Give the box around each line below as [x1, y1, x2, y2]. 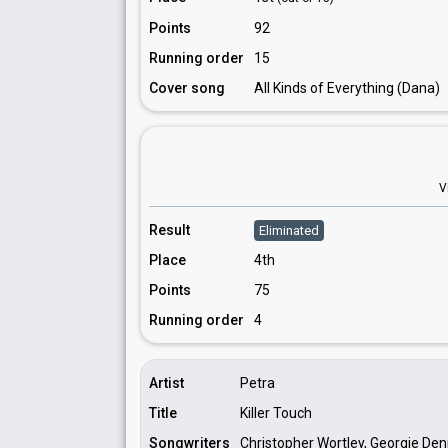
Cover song [149, 80, 225, 96]
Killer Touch [240, 405, 312, 421]
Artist [149, 375, 184, 391]
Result [149, 222, 190, 238]
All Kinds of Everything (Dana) [254, 80, 440, 96]
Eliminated [259, 223, 319, 238]
